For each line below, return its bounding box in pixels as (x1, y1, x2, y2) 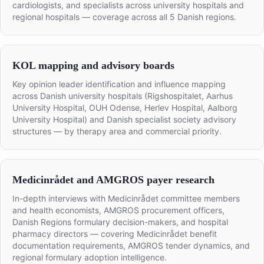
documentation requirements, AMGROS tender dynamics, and (12, 240, 250, 251)
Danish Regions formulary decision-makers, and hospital (12, 217, 228, 227)
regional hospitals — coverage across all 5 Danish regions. (12, 12, 236, 22)
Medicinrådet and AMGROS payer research (12, 174, 214, 186)
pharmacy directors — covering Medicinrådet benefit (12, 229, 217, 239)
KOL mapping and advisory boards (12, 60, 174, 72)
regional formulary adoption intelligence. (12, 252, 167, 263)
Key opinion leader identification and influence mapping (12, 79, 226, 90)
